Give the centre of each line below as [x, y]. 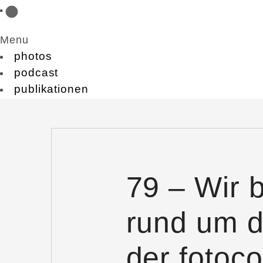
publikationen [51, 89]
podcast [36, 73]
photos [33, 56]
